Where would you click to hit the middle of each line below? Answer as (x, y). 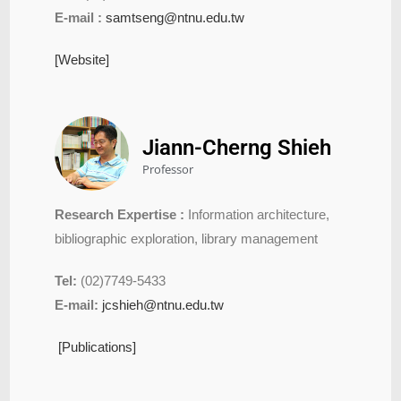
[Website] (82, 59)
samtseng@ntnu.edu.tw (175, 17)
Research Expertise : (120, 214)
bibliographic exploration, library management (187, 238)
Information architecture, (257, 214)
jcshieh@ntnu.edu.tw (163, 304)
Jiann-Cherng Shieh (237, 147)
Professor (168, 169)
